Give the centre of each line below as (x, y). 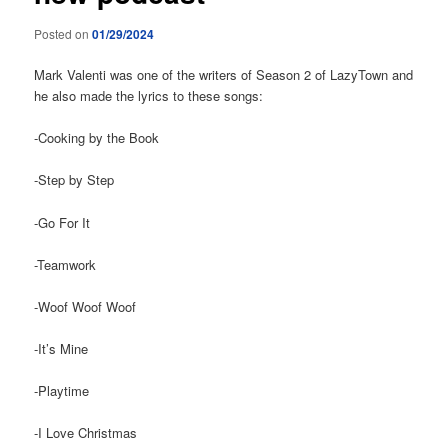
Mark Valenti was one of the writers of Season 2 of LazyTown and (224, 75)
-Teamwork (65, 264)
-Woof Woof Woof (85, 306)
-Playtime (62, 391)
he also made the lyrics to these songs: (149, 96)
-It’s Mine (61, 348)
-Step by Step (74, 180)
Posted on (63, 34)
